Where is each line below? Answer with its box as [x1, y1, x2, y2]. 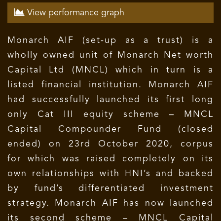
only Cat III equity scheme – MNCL [7, 110, 214, 119]
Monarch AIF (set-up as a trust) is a [7, 36, 214, 45]
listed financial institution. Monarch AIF [7, 80, 214, 89]
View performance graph [25, 8, 124, 17]
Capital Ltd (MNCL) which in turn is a [7, 66, 214, 74]
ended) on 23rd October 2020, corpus [7, 140, 214, 148]
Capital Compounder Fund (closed [7, 125, 214, 134]
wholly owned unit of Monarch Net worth [7, 51, 214, 60]
